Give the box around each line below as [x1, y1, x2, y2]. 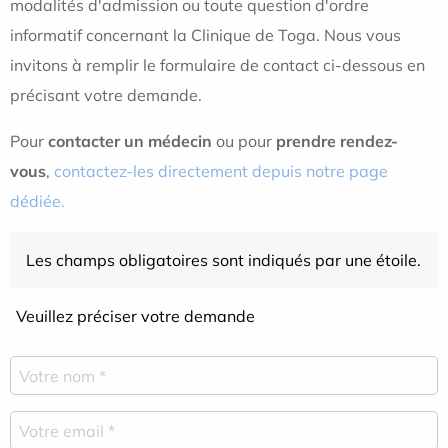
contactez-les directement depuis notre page [54, 161, 388, 181]
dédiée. [10, 191, 65, 211]
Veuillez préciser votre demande [16, 306, 255, 326]
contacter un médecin [48, 131, 212, 151]
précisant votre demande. [10, 85, 202, 105]
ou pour [216, 131, 272, 151]
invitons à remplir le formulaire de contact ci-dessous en [10, 55, 425, 75]
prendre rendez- [276, 131, 398, 151]
